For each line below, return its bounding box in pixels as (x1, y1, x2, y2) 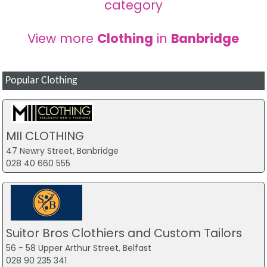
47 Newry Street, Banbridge (5, 144, 119, 157)
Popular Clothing (5, 75, 77, 86)
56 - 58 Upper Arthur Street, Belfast (5, 242, 151, 254)
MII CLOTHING (5, 127, 84, 144)
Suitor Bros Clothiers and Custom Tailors (5, 225, 242, 242)
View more (27, 29, 98, 47)
